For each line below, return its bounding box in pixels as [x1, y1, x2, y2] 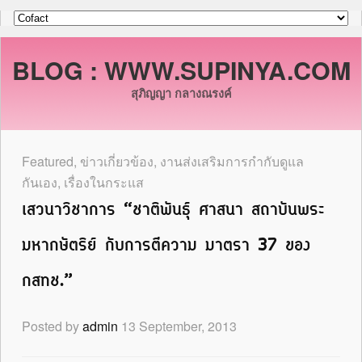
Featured [22, 151, 74, 170]
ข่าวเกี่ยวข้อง [80, 151, 154, 170]
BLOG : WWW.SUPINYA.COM [11, 52, 351, 87]
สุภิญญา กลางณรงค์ [130, 84, 232, 101]
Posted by [22, 316, 82, 335]
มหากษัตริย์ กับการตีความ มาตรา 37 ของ [22, 232, 310, 259]
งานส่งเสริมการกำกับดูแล [160, 151, 304, 170]
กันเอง [22, 172, 57, 192]
